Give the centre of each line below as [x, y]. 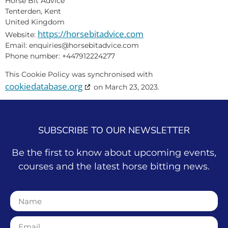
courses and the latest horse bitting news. [114, 166]
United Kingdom [35, 22]
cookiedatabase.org [44, 86]
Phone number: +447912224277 [60, 56]
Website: [21, 35]
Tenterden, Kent [33, 11]
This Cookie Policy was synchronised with [79, 74]
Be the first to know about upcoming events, [114, 152]
